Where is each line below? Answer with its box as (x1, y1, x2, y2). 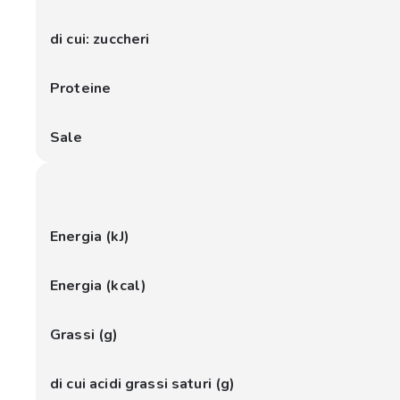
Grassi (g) (50, 325, 119, 345)
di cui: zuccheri (50, 29, 150, 49)
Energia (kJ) (50, 227, 129, 246)
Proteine (50, 79, 112, 98)
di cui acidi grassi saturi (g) (50, 374, 236, 394)
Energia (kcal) (50, 276, 147, 296)
